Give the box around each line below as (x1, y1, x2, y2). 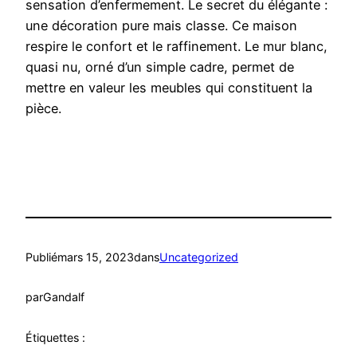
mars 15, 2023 (57, 249, 134, 264)
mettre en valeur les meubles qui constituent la (25, 80, 312, 96)
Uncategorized (159, 249, 238, 264)
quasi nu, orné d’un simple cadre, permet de (25, 59, 294, 76)
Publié (25, 249, 57, 264)
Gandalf (43, 290, 84, 304)
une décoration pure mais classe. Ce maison (25, 18, 297, 34)
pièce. (25, 100, 61, 117)
